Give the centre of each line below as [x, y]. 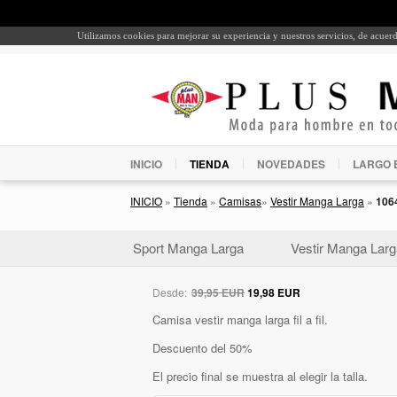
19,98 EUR [274, 292]
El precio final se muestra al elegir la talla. [260, 377]
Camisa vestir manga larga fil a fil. [240, 319]
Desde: [171, 292]
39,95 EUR [218, 292]
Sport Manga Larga [188, 247]
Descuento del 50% [202, 347]
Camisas [240, 200]
